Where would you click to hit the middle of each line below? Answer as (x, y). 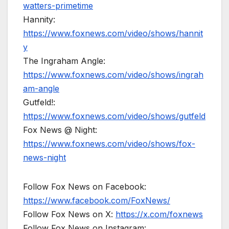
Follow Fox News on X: (69, 214)
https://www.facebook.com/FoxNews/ (97, 201)
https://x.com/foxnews (159, 214)
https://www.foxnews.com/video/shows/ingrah (113, 75)
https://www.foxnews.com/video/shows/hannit (113, 33)
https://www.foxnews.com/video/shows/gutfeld (114, 116)
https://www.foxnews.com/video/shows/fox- (109, 144)
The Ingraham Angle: (64, 61)
